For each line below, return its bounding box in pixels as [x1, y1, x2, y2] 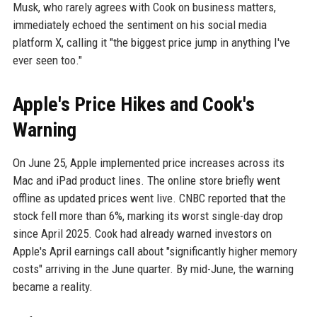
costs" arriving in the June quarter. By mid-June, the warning [12, 262, 294, 277]
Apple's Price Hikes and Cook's [12, 93, 255, 117]
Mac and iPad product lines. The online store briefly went [12, 173, 280, 188]
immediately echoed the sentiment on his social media [12, 18, 267, 33]
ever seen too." [12, 53, 82, 68]
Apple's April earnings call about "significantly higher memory [12, 244, 297, 259]
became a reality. [12, 279, 93, 294]
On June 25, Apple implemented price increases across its [12, 156, 284, 171]
